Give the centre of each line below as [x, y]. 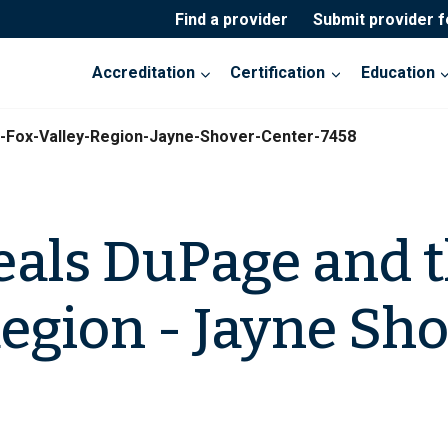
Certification [278, 73]
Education [397, 73]
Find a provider [231, 19]
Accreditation [144, 73]
